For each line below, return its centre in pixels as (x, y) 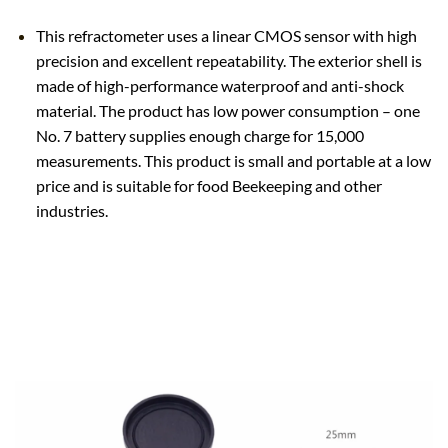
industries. (71, 211)
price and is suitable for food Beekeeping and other (208, 186)
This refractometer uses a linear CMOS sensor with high (226, 36)
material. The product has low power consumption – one (227, 111)
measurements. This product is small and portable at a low (233, 161)
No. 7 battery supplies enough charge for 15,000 (199, 136)
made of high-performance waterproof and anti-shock (219, 86)
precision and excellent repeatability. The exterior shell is (228, 61)
